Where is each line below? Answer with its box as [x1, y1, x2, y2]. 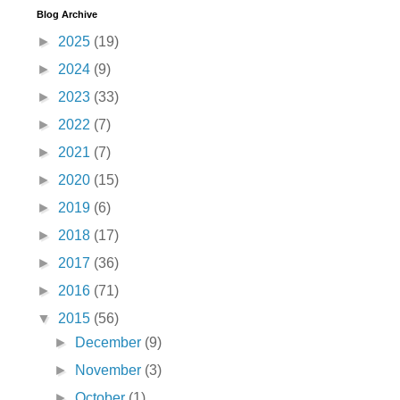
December [75, 334, 146, 350]
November [75, 362, 146, 378]
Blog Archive [37, 8, 97, 20]
